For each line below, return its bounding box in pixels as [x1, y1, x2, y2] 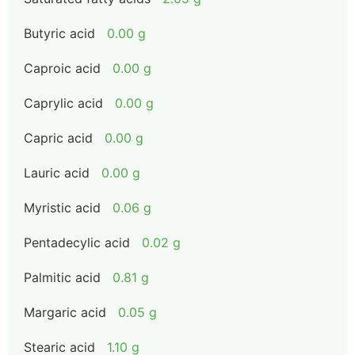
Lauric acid [24, 165, 90, 181]
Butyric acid [24, 25, 95, 41]
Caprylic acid [24, 95, 103, 111]
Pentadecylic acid [24, 235, 130, 250]
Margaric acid [24, 304, 106, 320]
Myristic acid [24, 200, 101, 216]
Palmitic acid [24, 269, 101, 285]
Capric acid [24, 130, 93, 146]
